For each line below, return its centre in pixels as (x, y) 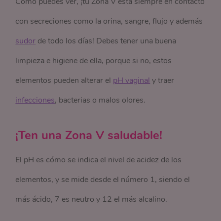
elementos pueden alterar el (64, 80)
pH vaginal (132, 80)
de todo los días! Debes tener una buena (106, 41)
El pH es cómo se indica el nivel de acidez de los (99, 160)
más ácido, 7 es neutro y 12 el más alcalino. (92, 199)
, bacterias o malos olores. (100, 100)
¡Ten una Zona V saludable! (89, 135)
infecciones (35, 100)
